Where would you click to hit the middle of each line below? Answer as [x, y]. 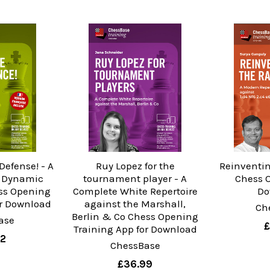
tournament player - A [135, 179]
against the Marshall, [135, 204]
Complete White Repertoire [135, 191]
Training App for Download [135, 229]
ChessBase [135, 246]
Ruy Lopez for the [135, 166]
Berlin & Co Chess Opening [135, 217]
